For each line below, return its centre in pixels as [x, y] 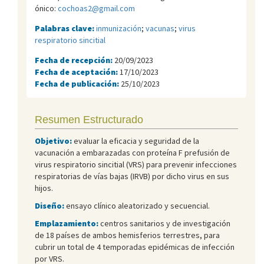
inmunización [119, 28]
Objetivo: [53, 141]
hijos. [44, 188]
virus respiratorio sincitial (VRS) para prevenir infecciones [136, 164]
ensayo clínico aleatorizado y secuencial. [137, 205]
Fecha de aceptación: [77, 72]
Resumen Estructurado [89, 119]
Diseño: [49, 205]
